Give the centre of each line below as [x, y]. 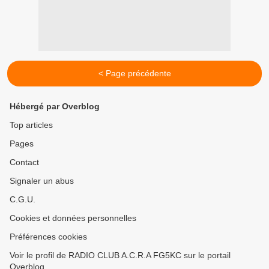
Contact [24, 162]
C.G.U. [23, 200]
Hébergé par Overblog [55, 107]
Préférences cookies [48, 237]
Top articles [31, 125]
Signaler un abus [42, 181]
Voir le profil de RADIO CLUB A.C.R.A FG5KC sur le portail [120, 255]
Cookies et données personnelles [73, 218]
